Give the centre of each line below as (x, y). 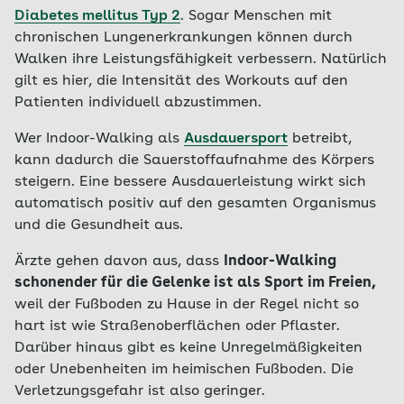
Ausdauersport (236, 139)
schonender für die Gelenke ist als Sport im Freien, (195, 283)
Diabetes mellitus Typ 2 (97, 16)
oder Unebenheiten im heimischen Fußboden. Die (184, 370)
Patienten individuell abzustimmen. (138, 103)
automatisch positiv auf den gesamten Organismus (195, 204)
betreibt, (320, 139)
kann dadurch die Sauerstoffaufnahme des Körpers (194, 161)
